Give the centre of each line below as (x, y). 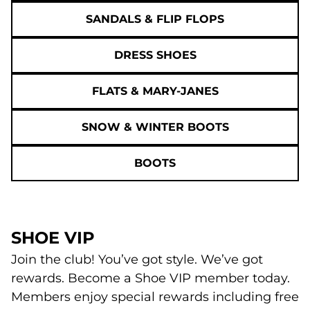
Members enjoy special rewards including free (155, 297)
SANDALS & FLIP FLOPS (155, 19)
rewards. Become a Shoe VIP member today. (151, 278)
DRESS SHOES (155, 55)
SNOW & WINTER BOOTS (155, 127)
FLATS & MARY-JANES (155, 91)
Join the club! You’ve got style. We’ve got (137, 259)
